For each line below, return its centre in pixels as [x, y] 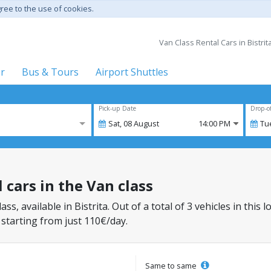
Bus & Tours [50, 72]
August [146, 123]
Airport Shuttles [132, 72]
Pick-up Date [117, 108]
